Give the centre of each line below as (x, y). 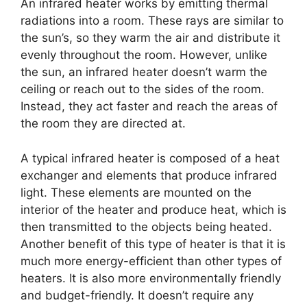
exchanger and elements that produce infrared (149, 175)
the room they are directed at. (103, 124)
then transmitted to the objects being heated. (146, 226)
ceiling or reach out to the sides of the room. (143, 89)
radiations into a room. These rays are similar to (152, 21)
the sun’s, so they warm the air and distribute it (150, 38)
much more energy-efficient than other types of (151, 261)
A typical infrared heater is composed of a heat (150, 158)
